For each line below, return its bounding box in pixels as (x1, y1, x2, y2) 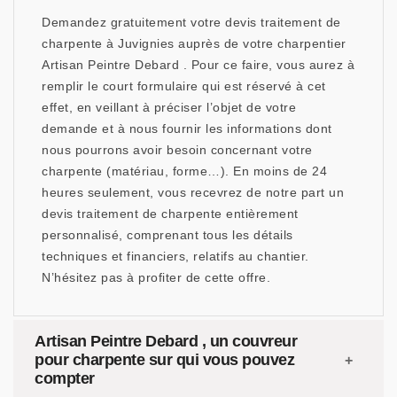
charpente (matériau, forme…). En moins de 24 (42, 164, 327, 178)
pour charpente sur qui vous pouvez (35, 351, 294, 369)
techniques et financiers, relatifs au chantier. (42, 249, 309, 263)
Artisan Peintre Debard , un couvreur (35, 332, 297, 350)
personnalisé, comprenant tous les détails (42, 228, 293, 242)
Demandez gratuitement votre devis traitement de (42, 15, 341, 29)
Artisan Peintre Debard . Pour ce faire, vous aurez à (42, 58, 354, 72)
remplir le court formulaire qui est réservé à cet (42, 79, 326, 93)
